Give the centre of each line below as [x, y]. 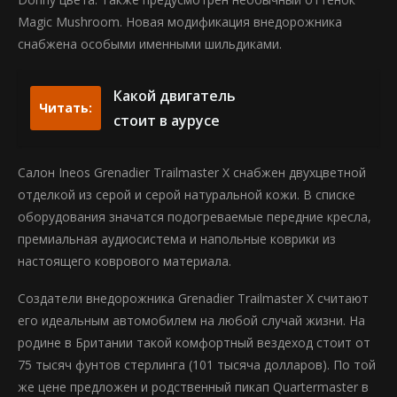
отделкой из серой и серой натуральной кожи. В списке [187, 195]
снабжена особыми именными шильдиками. [150, 44]
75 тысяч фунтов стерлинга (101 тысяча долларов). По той [197, 365]
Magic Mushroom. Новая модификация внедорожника [180, 22]
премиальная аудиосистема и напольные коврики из [177, 239]
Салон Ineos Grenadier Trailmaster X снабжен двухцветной [192, 172]
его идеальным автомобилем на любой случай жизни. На [191, 320]
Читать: [66, 108]
